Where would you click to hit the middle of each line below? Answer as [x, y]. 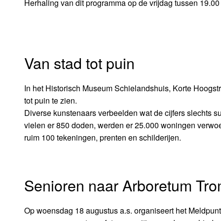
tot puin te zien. [50, 101]
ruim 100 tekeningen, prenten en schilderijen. [102, 138]
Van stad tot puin [79, 63]
